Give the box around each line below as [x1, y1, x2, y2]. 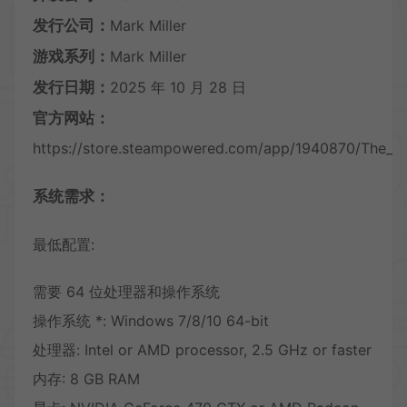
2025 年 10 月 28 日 [110, 77, 246, 96]
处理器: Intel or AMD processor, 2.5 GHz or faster [33, 340, 372, 359]
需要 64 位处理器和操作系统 [33, 282, 220, 301]
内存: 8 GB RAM [33, 369, 140, 388]
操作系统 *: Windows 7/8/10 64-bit [33, 311, 269, 330]
